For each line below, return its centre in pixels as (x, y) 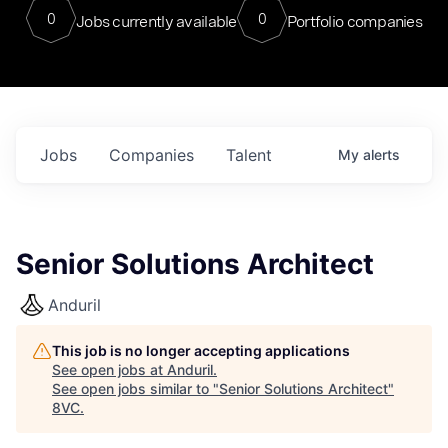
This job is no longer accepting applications (201, 350)
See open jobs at (109, 369)
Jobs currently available (156, 21)
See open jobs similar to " (135, 388)
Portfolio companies (354, 21)
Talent (249, 155)
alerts (381, 154)
